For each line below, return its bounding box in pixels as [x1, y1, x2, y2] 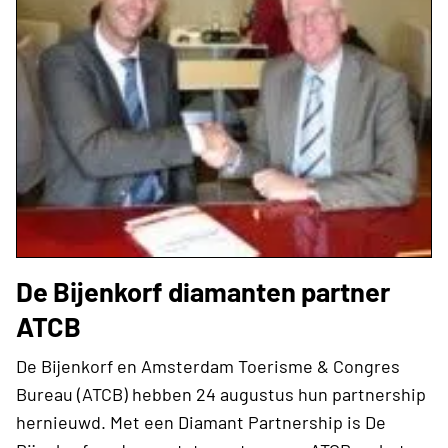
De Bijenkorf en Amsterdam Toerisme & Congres [16, 354, 400, 377]
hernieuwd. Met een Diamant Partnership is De [16, 410, 386, 433]
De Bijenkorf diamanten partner [16, 274, 390, 307]
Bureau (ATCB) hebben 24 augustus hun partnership [16, 382, 426, 405]
